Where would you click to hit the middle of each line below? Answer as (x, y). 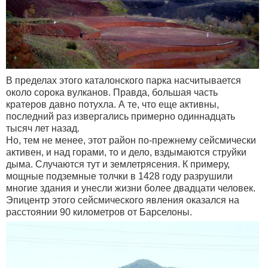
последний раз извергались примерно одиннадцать (121, 117)
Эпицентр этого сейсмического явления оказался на (123, 200)
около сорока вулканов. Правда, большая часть (112, 93)
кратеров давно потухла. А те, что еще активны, (112, 105)
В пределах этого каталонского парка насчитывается (124, 81)
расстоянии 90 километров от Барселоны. (99, 212)
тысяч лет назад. (43, 129)
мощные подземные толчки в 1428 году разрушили (119, 176)
